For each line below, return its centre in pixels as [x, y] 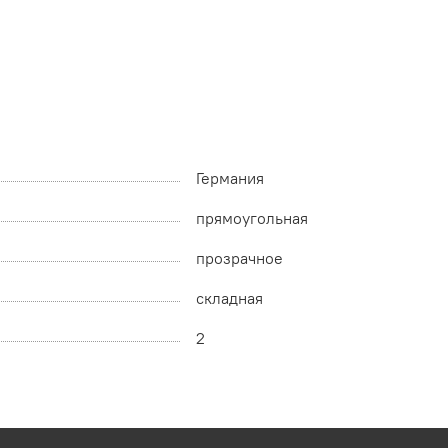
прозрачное [239, 258]
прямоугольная [252, 218]
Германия [230, 178]
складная [229, 298]
